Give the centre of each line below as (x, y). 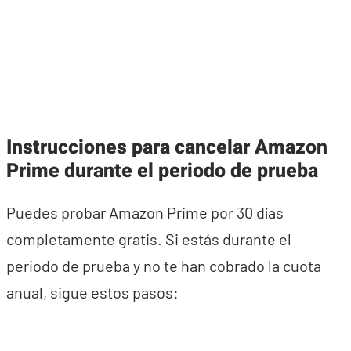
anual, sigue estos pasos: (92, 292)
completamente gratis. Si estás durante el (149, 239)
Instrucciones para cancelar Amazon (167, 148)
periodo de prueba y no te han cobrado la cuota (164, 266)
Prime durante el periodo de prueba (162, 171)
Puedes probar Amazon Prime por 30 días (145, 212)
